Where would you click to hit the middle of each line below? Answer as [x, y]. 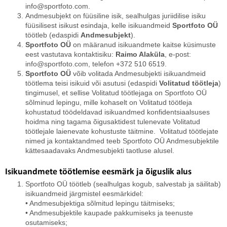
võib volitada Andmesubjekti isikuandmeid [138, 73]
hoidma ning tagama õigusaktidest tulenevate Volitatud [113, 122]
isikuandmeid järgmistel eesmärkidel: [84, 194]
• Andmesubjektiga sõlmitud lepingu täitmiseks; [100, 203]
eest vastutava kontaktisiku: [70, 54]
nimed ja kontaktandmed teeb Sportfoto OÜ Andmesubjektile [122, 141]
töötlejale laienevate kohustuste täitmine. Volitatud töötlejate [122, 131]
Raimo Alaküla [140, 54]
